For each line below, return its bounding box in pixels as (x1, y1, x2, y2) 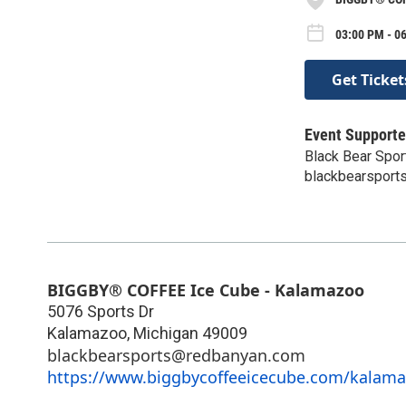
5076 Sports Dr (47, 301, 154, 321)
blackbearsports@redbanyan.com (47, 343, 305, 366)
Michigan (133, 323, 198, 343)
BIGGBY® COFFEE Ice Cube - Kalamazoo (47, 278, 364, 301)
